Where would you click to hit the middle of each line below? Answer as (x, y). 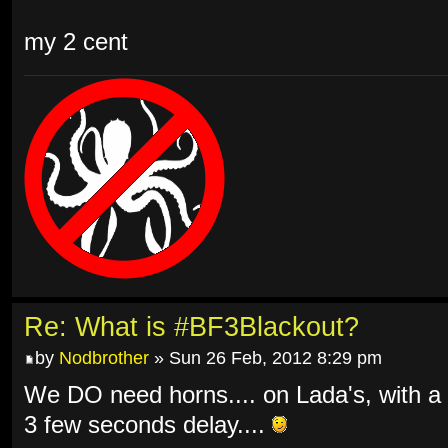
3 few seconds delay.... (148, 425)
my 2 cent (76, 42)
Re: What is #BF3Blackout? (191, 326)
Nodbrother (104, 358)
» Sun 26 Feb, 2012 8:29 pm (265, 358)
